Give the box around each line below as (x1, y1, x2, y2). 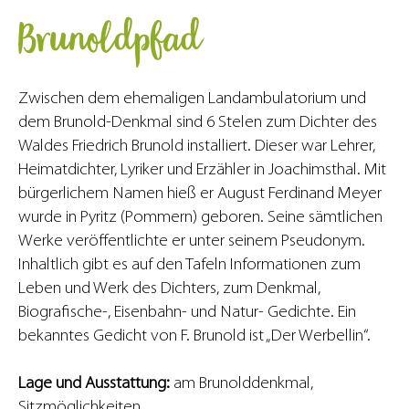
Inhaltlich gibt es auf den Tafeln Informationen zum (18, 257, 361, 274)
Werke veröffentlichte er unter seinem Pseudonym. (18, 233, 365, 250)
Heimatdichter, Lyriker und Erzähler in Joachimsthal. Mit (18, 162, 386, 179)
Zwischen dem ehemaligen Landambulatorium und (18, 90, 366, 108)
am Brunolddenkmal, (170, 375, 313, 393)
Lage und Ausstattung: (18, 375, 170, 393)
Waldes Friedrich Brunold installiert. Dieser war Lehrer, (18, 138, 375, 155)
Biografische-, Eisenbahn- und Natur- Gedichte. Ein (18, 304, 356, 321)
